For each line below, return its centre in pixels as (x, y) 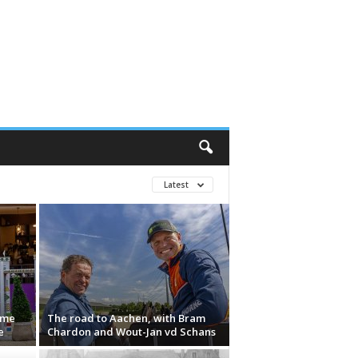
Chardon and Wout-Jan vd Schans (131, 332)
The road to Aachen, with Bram (126, 318)
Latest (177, 185)
